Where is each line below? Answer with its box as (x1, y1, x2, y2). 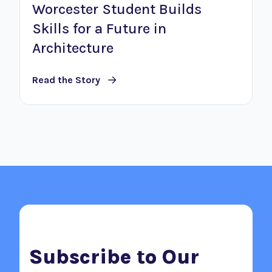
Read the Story (32, 73, 100, 86)
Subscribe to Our (29, 244, 199, 269)
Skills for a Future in (32, 20, 166, 38)
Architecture (32, 39, 114, 57)
